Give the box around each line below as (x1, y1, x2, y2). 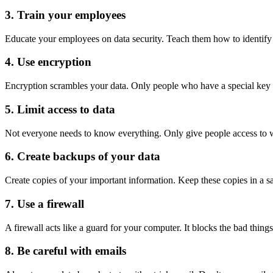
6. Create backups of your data (5, 150, 160, 163)
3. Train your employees (5, 9, 126, 22)
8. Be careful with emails (5, 244, 126, 258)
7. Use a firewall (5, 197, 84, 210)
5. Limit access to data (5, 102, 115, 116)
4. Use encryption (5, 55, 91, 69)
